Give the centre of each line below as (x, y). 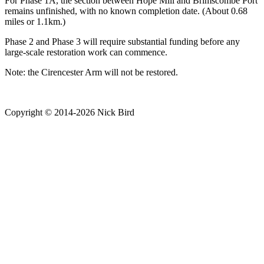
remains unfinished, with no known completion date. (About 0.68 (126, 11)
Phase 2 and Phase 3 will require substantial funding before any (122, 41)
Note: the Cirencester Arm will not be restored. (91, 72)
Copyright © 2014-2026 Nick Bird (70, 112)
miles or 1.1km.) (35, 21)
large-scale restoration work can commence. (86, 52)
